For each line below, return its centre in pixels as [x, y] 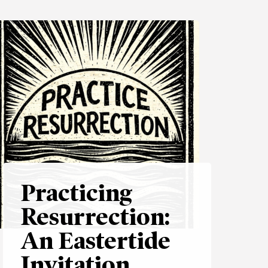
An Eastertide [95, 241]
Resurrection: [95, 217]
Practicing [77, 193]
